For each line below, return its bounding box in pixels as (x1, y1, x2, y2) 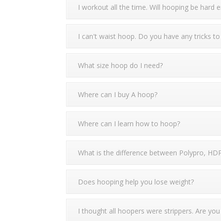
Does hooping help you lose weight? (78, 177, 194, 186)
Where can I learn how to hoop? (78, 119, 181, 128)
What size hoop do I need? (78, 61, 163, 70)
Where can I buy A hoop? (78, 90, 158, 99)
